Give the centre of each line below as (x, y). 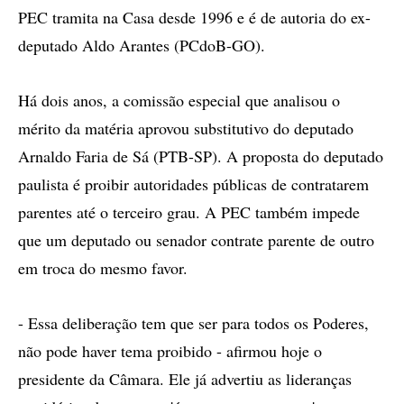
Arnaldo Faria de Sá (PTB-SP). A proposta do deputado (201, 156)
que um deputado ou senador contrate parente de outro (196, 240)
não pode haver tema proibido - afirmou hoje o (170, 351)
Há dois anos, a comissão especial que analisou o (179, 100)
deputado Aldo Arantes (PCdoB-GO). (142, 45)
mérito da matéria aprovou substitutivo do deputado (186, 128)
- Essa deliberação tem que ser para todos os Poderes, (193, 323)
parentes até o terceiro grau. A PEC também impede (189, 212)
